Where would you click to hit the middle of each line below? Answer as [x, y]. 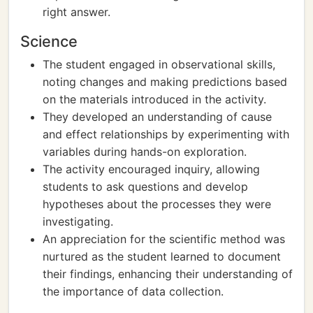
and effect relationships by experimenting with [166, 134]
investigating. [78, 221]
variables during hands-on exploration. [145, 152]
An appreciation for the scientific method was [164, 239]
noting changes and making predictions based [165, 82]
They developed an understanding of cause [157, 117]
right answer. [77, 12]
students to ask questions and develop [145, 187]
